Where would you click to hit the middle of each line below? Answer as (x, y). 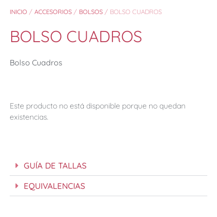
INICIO (18, 11)
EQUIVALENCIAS (54, 186)
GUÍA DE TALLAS (55, 165)
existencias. (29, 117)
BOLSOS (91, 11)
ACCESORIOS (53, 11)
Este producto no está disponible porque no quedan (98, 106)
